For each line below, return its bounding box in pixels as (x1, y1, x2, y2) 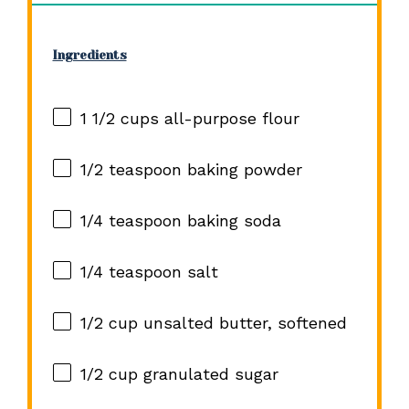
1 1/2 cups (79, 109, 159, 129)
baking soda (181, 211, 281, 231)
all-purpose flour (158, 109, 299, 129)
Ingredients (52, 47, 127, 62)
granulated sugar (137, 364, 278, 384)
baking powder (181, 160, 302, 180)
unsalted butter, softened (137, 313, 347, 333)
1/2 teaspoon (79, 160, 182, 180)
